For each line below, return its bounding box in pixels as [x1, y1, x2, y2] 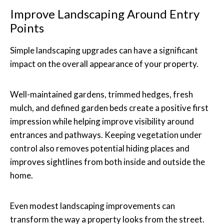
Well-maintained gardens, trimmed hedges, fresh [10, 88, 193, 99]
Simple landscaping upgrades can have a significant [10, 44, 198, 55]
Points [10, 20, 44, 35]
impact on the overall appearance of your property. [10, 58, 198, 69]
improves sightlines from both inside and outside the [10, 156, 205, 167]
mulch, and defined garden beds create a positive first [10, 102, 208, 113]
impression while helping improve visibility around [10, 115, 194, 126]
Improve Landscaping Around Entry [10, 6, 199, 21]
